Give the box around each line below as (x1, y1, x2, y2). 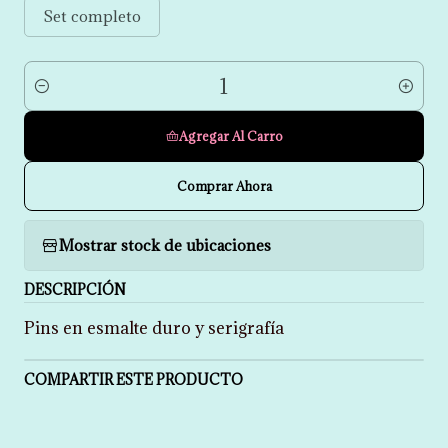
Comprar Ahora (176, 178, 272, 195)
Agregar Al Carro (178, 128, 283, 145)
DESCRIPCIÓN (24, 280, 126, 300)
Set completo (43, 7, 141, 27)
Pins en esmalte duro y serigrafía (24, 317, 288, 340)
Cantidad (24, 87, 90, 107)
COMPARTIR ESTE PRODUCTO (24, 370, 243, 390)
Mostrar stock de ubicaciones (59, 235, 271, 255)
